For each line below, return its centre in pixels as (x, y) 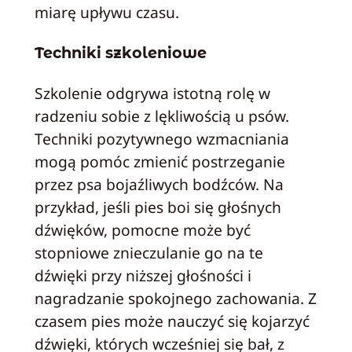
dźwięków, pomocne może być (142, 230)
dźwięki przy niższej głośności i (143, 276)
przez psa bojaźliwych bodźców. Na (159, 185)
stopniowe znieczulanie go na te (148, 253)
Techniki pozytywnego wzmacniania (161, 139)
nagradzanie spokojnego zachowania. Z (175, 299)
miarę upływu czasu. (106, 13)
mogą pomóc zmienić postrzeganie (159, 162)
